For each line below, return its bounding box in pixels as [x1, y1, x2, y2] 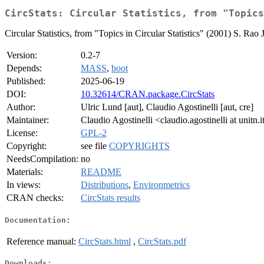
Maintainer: [6, 115, 49, 126]
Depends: [6, 63, 42, 74]
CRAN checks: [6, 193, 64, 203]
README [81, 167, 121, 177]
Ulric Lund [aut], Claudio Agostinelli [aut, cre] [81, 102, 253, 113]
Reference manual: [6, 236, 76, 246]
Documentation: [5, 215, 71, 225]
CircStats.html [78, 236, 131, 246]
